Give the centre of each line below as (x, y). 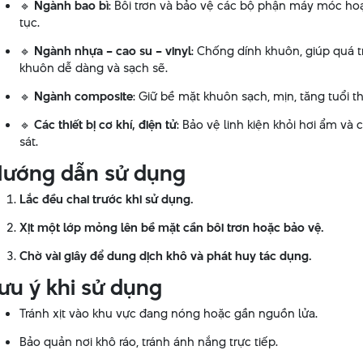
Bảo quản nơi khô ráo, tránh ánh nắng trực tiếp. (148, 342)
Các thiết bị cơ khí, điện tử (105, 124)
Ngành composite (83, 96)
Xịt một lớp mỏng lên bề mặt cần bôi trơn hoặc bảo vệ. (171, 227)
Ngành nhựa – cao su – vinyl (112, 51)
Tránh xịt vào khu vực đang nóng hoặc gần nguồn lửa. (168, 313)
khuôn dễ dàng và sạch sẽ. (93, 68)
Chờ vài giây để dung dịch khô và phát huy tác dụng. (165, 256)
